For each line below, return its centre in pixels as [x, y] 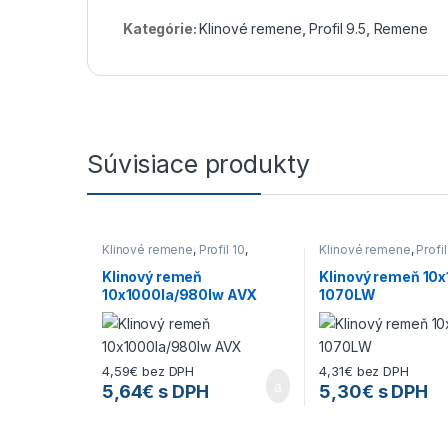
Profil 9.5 [337, 28]
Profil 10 [221, 249]
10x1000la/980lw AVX [179, 295]
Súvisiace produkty [198, 163]
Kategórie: [161, 28]
